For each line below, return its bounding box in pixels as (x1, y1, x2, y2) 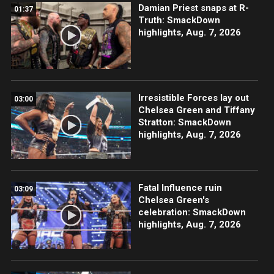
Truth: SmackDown (138, 14, 220, 26)
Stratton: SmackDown (138, 116, 231, 128)
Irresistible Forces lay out (138, 92, 249, 103)
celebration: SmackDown (138, 207, 246, 218)
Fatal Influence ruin (138, 182, 222, 194)
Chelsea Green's (138, 194, 209, 206)
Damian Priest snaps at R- (138, 2, 249, 13)
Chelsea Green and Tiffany (138, 104, 255, 116)
